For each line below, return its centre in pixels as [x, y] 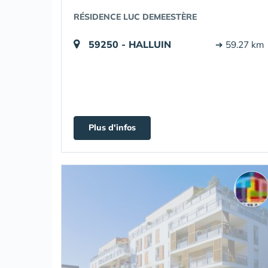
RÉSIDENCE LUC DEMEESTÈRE [135, 17]
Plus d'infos [112, 127]
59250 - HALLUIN [130, 44]
